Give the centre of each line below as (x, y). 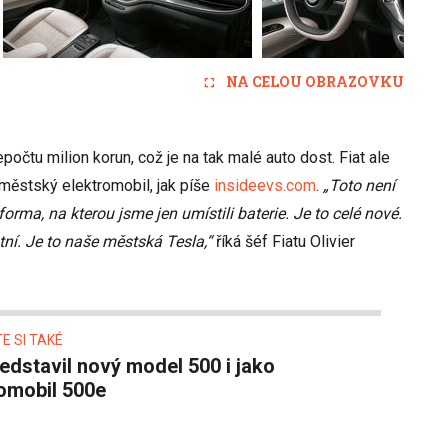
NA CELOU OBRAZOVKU (315, 81)
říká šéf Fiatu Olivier (283, 241)
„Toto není (359, 185)
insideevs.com (265, 185)
